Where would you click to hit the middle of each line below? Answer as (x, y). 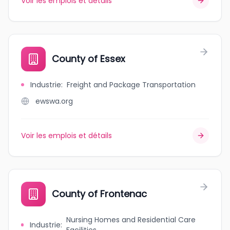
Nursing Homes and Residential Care (131, 220)
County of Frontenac (99, 194)
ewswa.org (54, 101)
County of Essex (89, 59)
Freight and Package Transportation (131, 85)
